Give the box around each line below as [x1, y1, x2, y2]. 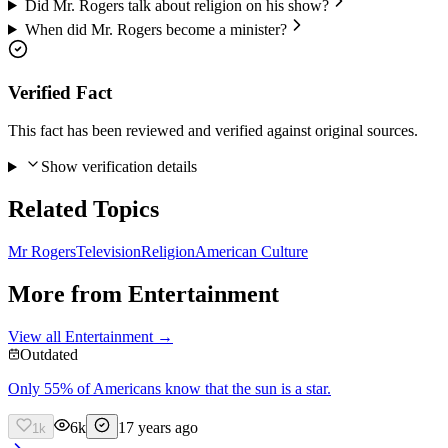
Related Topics [8, 196, 159, 223]
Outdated [20, 345, 78, 363]
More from [8, 281, 128, 308]
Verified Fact [8, 81, 112, 103]
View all [8, 327, 65, 345]
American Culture [195, 243, 308, 261]
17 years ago [118, 418, 198, 436]
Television [76, 243, 141, 261]
